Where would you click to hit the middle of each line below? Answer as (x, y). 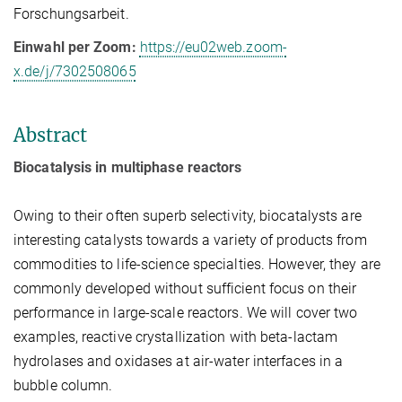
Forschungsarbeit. (71, 13)
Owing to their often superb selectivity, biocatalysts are (188, 215)
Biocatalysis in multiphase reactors (128, 167)
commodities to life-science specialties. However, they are (197, 264)
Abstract (50, 135)
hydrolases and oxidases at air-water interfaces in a (179, 361)
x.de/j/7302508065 (75, 71)
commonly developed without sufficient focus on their (185, 288)
